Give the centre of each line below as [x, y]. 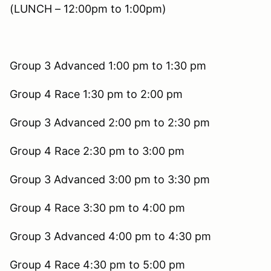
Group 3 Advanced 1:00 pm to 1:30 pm [108, 65]
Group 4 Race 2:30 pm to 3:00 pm [97, 151]
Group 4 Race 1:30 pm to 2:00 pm [96, 94]
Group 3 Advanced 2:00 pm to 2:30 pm [110, 122]
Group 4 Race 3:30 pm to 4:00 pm [97, 207]
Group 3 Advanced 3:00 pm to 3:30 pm [110, 179]
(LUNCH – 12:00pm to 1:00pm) [88, 8]
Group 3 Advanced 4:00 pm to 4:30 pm [110, 236]
